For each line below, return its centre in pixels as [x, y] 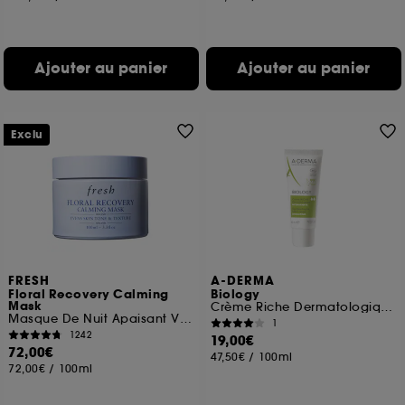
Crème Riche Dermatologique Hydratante [387, 307]
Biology [235, 295]
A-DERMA [243, 281]
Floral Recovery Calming [89, 295]
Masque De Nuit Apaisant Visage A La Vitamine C [185, 319]
